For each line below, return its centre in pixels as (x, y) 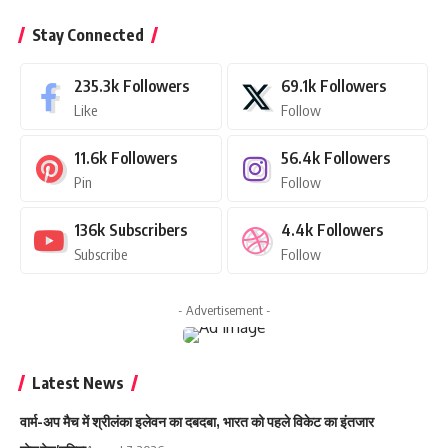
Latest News (78, 383)
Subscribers (148, 230)
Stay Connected (88, 35)
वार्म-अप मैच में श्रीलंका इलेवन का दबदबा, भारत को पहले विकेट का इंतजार (197, 422)
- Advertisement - (224, 310)
